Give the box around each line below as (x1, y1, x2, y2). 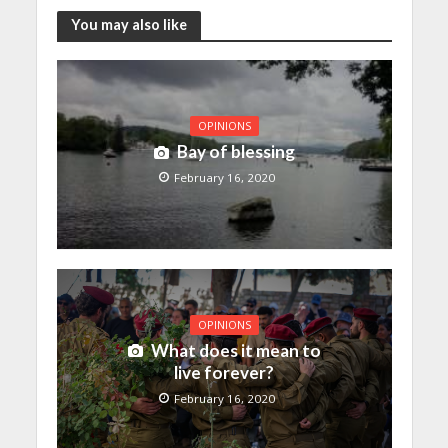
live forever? (174, 361, 274, 383)
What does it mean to (150, 339, 321, 361)
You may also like (70, 16, 187, 34)
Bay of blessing (176, 141, 295, 163)
